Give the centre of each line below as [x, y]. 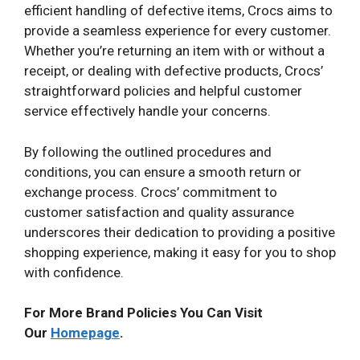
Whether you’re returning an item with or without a [174, 51]
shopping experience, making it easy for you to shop [180, 252]
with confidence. [74, 272]
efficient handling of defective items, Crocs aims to [178, 11]
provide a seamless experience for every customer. [178, 31]
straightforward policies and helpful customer [163, 91]
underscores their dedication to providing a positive [180, 232]
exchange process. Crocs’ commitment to [151, 192]
